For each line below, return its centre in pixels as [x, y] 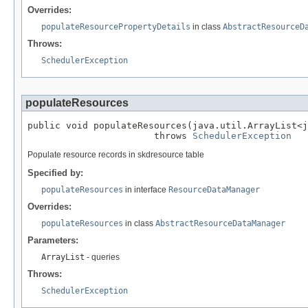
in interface [146, 189]
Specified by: [55, 173]
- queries [102, 257]
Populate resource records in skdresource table [116, 154]
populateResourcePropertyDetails [116, 26]
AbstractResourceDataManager [220, 223]
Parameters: [53, 240]
